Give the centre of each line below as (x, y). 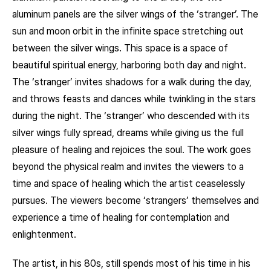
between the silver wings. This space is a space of (120, 48)
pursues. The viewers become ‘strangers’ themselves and (135, 200)
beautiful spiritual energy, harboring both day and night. (129, 65)
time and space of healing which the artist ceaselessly (129, 183)
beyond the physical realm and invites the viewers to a (128, 166)
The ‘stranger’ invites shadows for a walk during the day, (132, 82)
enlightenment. (44, 234)
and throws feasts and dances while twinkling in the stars (134, 99)
